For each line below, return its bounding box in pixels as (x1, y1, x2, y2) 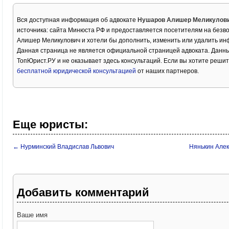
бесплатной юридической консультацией (17, 67, 136, 75)
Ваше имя (17, 211, 48, 219)
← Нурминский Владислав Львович (13, 143, 114, 151)
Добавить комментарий (17, 186, 149, 199)
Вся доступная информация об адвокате (17, 16, 138, 24)
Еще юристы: (13, 118, 88, 131)
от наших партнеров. (136, 67, 199, 75)
